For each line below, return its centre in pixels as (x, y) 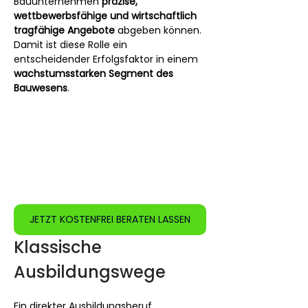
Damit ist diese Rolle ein (72, 45)
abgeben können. (159, 30)
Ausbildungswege (90, 272)
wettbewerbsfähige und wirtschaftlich (107, 16)
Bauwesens (41, 88)
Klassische (60, 247)
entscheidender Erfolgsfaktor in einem (107, 59)
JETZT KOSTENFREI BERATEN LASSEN (110, 219)
